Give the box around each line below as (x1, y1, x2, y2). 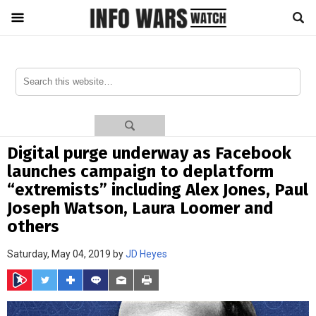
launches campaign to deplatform (7, 161, 274, 181)
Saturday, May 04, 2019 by (7, 248, 126, 260)
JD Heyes (126, 248, 167, 260)
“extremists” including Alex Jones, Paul (7, 179, 308, 200)
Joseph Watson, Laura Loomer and (7, 197, 274, 218)
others (7, 216, 59, 236)
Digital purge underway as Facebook (7, 142, 291, 163)
